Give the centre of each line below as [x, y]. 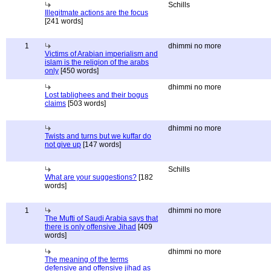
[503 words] [86, 103]
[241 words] [64, 21]
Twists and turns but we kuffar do [98, 136]
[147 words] [101, 145]
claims [55, 103]
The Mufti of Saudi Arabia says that [101, 218]
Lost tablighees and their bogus [96, 95]
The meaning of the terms [87, 260]
